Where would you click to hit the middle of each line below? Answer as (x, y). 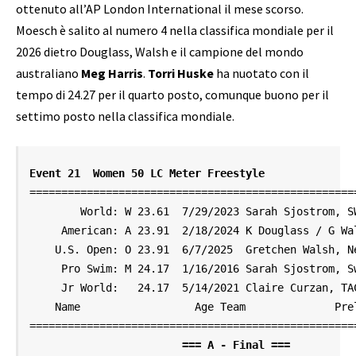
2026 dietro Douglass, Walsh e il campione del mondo (160, 51)
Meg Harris (112, 73)
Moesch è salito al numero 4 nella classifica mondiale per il (175, 30)
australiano (48, 73)
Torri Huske (182, 73)
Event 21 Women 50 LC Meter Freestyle (147, 173)
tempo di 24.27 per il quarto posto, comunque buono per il (172, 94)
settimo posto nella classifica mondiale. (125, 116)
